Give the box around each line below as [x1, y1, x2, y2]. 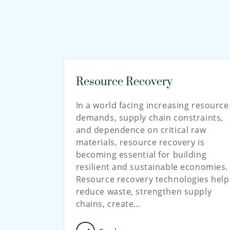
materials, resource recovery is [75, 137, 205, 148]
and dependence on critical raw [75, 124, 206, 136]
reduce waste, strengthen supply [75, 186, 212, 197]
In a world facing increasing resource [75, 100, 229, 111]
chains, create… [75, 198, 141, 209]
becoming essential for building [75, 149, 207, 160]
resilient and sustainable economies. [75, 161, 228, 172]
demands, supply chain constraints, [75, 112, 223, 123]
